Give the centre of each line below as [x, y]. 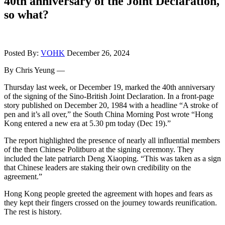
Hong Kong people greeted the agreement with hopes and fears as [108, 193]
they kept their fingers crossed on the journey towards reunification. [110, 202]
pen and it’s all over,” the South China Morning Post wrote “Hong [108, 114]
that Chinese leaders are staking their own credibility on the [97, 167]
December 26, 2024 [98, 53]
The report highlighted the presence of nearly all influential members [112, 140]
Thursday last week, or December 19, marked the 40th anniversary [109, 87]
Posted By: [22, 53]
